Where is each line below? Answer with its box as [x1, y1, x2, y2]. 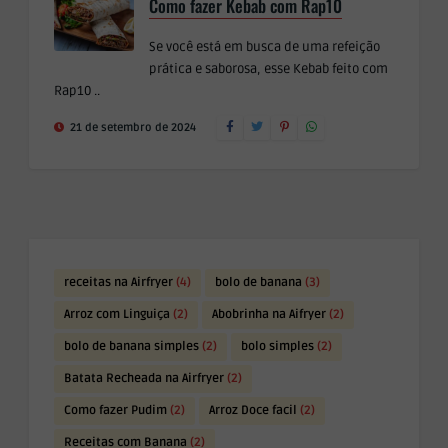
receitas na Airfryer [64, 275, 173, 290]
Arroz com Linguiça [64, 307, 170, 322]
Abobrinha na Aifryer [212, 307, 326, 322]
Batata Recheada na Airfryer [64, 371, 224, 386]
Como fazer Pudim [64, 403, 167, 418]
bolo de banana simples [64, 339, 199, 354]
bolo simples [241, 339, 314, 354]
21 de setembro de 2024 [67, 121, 196, 134]
